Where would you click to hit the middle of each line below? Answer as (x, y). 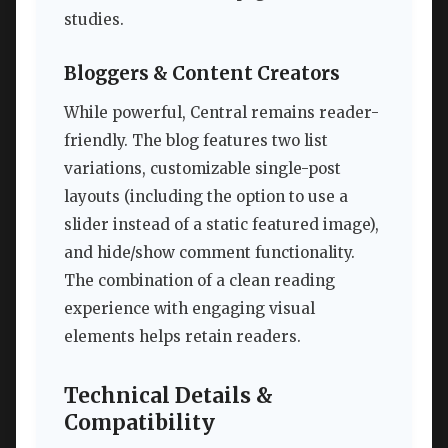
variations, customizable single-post (202, 169)
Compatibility (139, 422)
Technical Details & (168, 395)
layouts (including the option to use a (206, 197)
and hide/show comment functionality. (209, 253)
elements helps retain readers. (182, 337)
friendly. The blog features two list (196, 141)
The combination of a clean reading (199, 281)
